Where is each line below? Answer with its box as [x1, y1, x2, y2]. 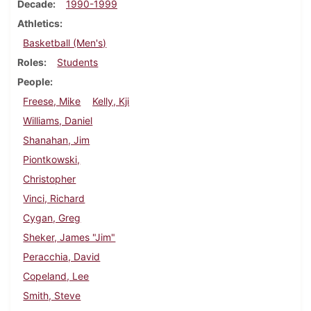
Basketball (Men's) [23, 37, 107, 49]
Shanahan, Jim [23, 134, 90, 146]
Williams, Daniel [23, 115, 93, 127]
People [17, 76, 50, 88]
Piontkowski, [23, 153, 81, 166]
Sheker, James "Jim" [23, 231, 116, 244]
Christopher [23, 173, 76, 185]
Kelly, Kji [92, 95, 130, 108]
